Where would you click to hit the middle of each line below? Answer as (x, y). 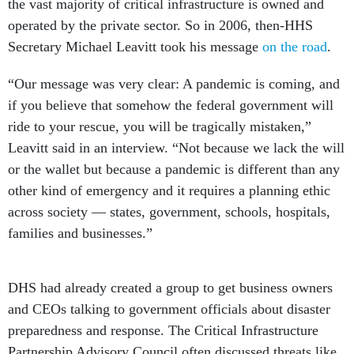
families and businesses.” (80, 233)
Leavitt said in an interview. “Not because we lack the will (176, 148)
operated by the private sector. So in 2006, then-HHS (160, 25)
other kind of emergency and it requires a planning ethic (169, 190)
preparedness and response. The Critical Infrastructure (163, 330)
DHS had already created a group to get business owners (170, 288)
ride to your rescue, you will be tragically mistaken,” (160, 126)
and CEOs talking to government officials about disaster (169, 309)
